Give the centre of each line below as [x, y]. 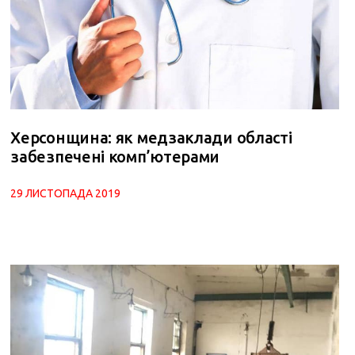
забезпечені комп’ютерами [115, 156]
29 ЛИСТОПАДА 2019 [66, 193]
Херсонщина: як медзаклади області [151, 137]
